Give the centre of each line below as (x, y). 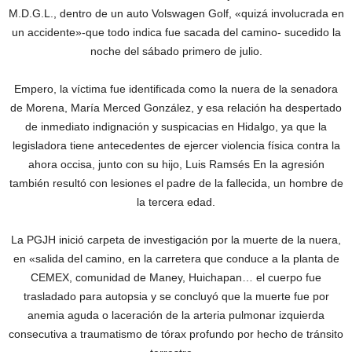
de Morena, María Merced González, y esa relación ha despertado (176, 108)
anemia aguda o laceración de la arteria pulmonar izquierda (176, 315)
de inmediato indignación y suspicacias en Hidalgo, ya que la (176, 126)
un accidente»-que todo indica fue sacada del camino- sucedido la (176, 32)
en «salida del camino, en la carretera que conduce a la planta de (176, 258)
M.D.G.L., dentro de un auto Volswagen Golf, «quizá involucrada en (176, 13)
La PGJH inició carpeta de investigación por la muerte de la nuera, (176, 240)
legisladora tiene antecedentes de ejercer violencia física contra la (176, 145)
